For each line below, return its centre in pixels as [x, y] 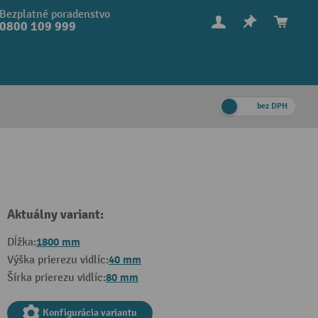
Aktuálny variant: [55, 215]
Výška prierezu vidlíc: [58, 260]
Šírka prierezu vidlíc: [56, 278]
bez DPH [272, 106]
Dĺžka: [22, 242]
